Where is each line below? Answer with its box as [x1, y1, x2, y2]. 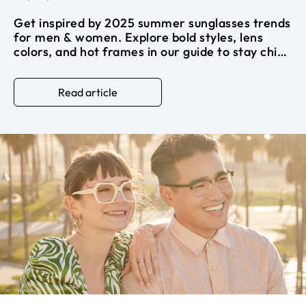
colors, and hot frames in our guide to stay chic [14, 44, 283, 60]
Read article [58, 85, 117, 100]
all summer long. [14, 58, 109, 74]
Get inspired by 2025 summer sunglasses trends [14, 15, 291, 31]
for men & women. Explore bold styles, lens [14, 29, 263, 46]
